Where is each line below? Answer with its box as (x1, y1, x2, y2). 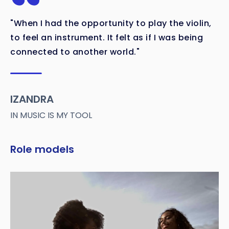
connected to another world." (10, 46, 140, 58)
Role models (10, 142, 74, 157)
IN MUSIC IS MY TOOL (10, 109, 92, 122)
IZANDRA (10, 92, 54, 107)
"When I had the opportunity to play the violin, (10, 17, 212, 30)
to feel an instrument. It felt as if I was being (10, 32, 203, 44)
